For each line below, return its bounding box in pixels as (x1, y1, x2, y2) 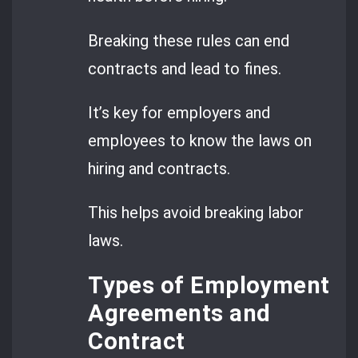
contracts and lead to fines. (88, 58, 282, 78)
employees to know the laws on (88, 131, 312, 151)
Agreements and (88, 299, 271, 327)
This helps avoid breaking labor (88, 203, 304, 223)
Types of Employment (88, 271, 330, 299)
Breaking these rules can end (88, 30, 290, 50)
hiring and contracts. (88, 159, 231, 179)
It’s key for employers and (88, 103, 271, 123)
